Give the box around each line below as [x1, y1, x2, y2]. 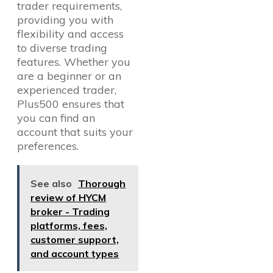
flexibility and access [17, 27, 124, 41]
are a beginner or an [17, 69, 121, 83]
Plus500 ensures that [17, 97, 124, 112]
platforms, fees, [30, 219, 107, 232]
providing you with [17, 13, 113, 27]
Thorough [78, 177, 126, 190]
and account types [30, 247, 119, 260]
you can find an [17, 111, 95, 126]
